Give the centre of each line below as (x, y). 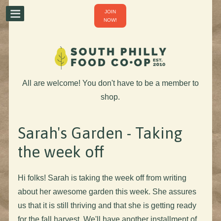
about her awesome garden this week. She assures (107, 191)
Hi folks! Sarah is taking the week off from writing (102, 178)
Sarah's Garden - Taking (100, 133)
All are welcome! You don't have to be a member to (110, 83)
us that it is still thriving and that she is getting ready (107, 205)
